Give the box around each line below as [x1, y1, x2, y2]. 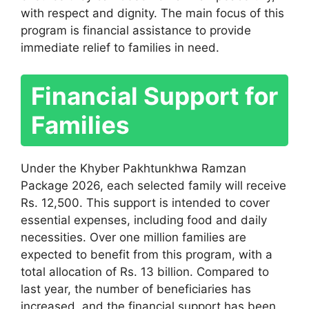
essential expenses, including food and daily [21, 212, 267, 227]
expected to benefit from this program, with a [21, 247, 272, 261]
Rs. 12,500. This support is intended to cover [21, 195, 270, 210]
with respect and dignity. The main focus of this [21, 6, 284, 21]
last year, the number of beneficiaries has [21, 281, 251, 296]
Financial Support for [31, 81, 278, 110]
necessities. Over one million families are [21, 230, 246, 244]
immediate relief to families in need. [21, 41, 219, 55]
